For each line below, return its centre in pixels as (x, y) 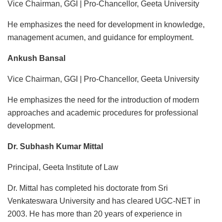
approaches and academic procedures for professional (103, 113)
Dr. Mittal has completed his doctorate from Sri (88, 188)
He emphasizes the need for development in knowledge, (106, 25)
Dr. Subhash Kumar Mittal (55, 147)
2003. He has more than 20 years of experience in (95, 214)
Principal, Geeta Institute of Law (63, 167)
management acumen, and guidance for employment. (101, 38)
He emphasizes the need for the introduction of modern (103, 100)
